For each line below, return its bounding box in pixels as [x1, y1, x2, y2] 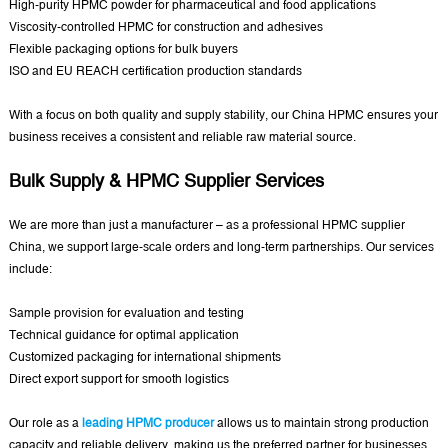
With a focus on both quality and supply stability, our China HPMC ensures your [8, 108, 438, 123]
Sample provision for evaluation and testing [8, 306, 244, 321]
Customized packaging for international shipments [8, 350, 281, 365]
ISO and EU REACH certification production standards [8, 64, 302, 79]
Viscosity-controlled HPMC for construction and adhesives [8, 20, 323, 35]
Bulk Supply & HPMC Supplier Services [8, 170, 324, 192]
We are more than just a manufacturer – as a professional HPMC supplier [8, 218, 405, 233]
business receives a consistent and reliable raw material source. [8, 130, 356, 145]
